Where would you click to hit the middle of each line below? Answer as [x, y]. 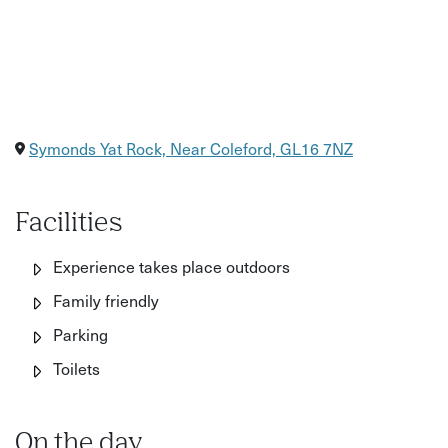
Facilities [69, 224]
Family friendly [104, 300]
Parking [79, 334]
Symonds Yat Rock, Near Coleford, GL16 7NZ [191, 148]
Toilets [75, 368]
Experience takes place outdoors [170, 266]
